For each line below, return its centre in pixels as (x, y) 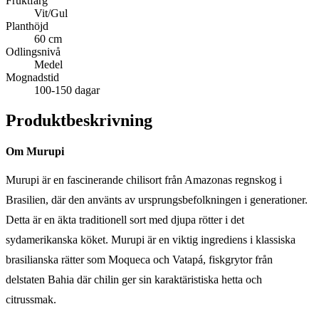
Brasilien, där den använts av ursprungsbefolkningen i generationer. (157, 199)
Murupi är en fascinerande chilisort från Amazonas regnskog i (144, 179)
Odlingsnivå (33, 51)
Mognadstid (32, 77)
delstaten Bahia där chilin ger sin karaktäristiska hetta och (134, 279)
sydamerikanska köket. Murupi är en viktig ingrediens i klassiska (151, 239)
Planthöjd (27, 26)
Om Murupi (35, 151)
